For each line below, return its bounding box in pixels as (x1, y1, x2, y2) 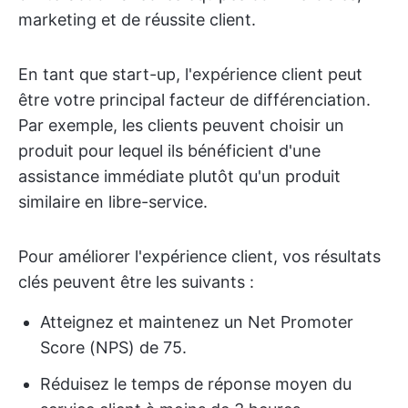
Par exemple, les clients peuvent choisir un (18, 116, 344, 135)
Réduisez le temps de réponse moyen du (40, 374, 352, 393)
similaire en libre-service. (18, 192, 208, 211)
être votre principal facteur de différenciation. (18, 90, 371, 109)
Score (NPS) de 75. (40, 338, 187, 357)
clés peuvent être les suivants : (18, 272, 254, 291)
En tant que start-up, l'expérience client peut (18, 65, 362, 84)
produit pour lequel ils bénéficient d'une (18, 141, 321, 160)
